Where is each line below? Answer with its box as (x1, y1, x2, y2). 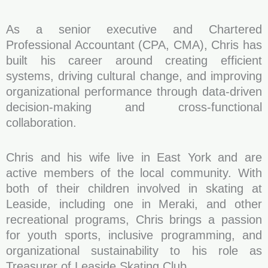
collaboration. (6, 116, 77, 129)
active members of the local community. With (6, 166, 262, 179)
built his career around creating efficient (6, 54, 262, 67)
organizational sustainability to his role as (6, 244, 262, 257)
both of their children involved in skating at (6, 182, 262, 195)
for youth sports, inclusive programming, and (6, 229, 262, 242)
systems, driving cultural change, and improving (6, 69, 262, 83)
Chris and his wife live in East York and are (6, 151, 262, 164)
